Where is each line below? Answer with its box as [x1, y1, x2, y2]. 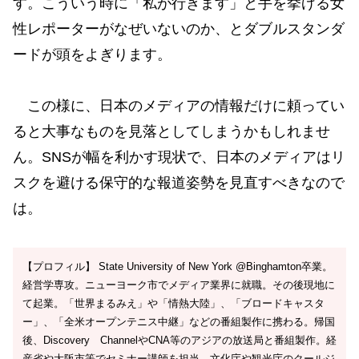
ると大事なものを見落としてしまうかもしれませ [13, 123, 330, 140]
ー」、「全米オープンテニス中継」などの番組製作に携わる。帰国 [22, 315, 335, 328]
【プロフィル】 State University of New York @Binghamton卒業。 [22, 260, 333, 272]
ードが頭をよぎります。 [13, 46, 171, 63]
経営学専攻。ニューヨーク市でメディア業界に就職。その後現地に [22, 278, 335, 291]
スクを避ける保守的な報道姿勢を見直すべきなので [13, 175, 345, 192]
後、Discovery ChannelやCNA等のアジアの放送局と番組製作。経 [22, 333, 337, 346]
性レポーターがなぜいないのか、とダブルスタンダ [13, 21, 345, 38]
